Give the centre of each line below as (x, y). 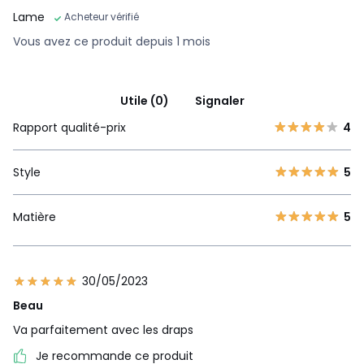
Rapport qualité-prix (69, 128)
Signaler (219, 101)
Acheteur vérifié (102, 17)
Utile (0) (144, 101)
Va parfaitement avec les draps (103, 330)
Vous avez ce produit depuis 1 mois (112, 42)
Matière (35, 217)
